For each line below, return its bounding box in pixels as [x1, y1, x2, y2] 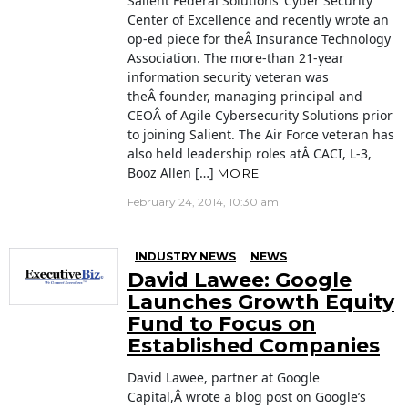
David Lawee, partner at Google [127, 369, 320, 387]
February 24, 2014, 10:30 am [127, 195, 279, 209]
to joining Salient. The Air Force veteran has [127, 126, 394, 144]
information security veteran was [127, 68, 329, 87]
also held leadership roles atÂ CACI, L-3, [127, 145, 372, 163]
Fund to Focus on [127, 311, 316, 337]
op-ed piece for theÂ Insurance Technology [127, 30, 391, 48]
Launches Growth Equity [127, 290, 394, 315]
